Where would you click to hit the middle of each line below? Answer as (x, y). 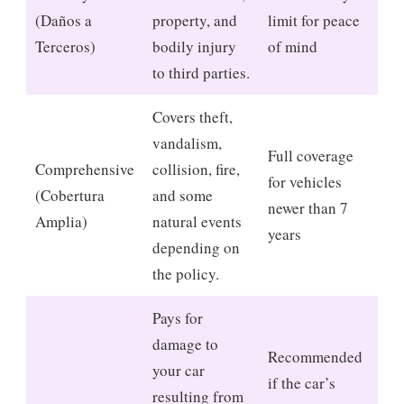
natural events (197, 222)
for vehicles (305, 182)
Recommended (315, 357)
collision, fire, (196, 170)
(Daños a (64, 21)
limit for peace (314, 21)
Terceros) (65, 47)
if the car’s (302, 383)
